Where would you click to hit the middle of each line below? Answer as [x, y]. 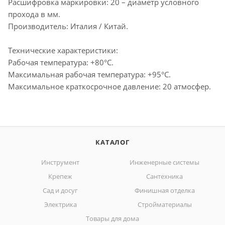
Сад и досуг [61, 190]
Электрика [60, 204]
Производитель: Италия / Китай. [68, 26]
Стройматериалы [164, 204]
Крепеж [61, 176]
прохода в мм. [34, 14]
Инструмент [61, 162]
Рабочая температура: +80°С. [61, 62]
